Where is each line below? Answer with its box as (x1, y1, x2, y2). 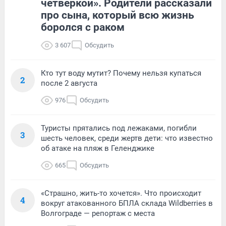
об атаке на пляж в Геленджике (41, 143, 154, 153)
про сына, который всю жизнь (41, 9, 194, 21)
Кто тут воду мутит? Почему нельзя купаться (41, 68, 201, 78)
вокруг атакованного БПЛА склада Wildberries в (41, 198, 213, 208)
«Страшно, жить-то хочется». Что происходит (41, 188, 201, 198)
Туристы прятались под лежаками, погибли (41, 123, 197, 133)
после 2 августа (41, 78, 97, 88)
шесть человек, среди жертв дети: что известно (41, 133, 213, 143)
